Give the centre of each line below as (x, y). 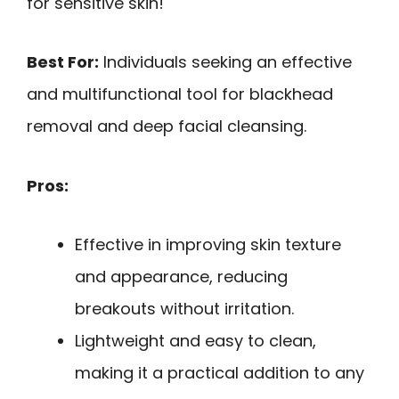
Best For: (63, 62)
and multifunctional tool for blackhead (180, 94)
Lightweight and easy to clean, (195, 341)
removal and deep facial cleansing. (167, 126)
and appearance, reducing (181, 277)
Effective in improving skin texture (208, 245)
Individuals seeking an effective (225, 62)
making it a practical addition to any (220, 373)
